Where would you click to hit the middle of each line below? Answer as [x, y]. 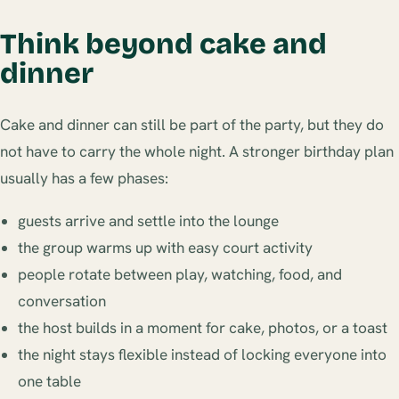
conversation [62, 301]
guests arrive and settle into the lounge [148, 220]
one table [49, 381]
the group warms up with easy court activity [165, 247]
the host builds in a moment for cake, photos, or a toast [203, 327]
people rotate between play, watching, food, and [180, 274]
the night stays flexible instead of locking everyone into [202, 354]
